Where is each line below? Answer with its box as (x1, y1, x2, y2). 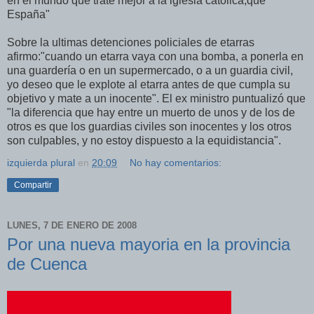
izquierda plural (7, 157, 75, 169)
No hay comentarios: (130, 157, 222, 169)
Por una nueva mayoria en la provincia (7, 235, 290, 254)
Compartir (14, 180, 52, 191)
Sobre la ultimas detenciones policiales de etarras (7, 36, 254, 49)
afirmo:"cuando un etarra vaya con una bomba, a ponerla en (7, 50, 303, 63)
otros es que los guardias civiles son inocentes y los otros (7, 121, 292, 133)
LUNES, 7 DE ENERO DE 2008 (7, 219, 137, 231)
